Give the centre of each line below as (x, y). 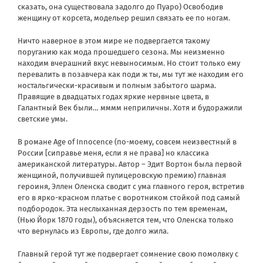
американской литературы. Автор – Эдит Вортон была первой (130, 164)
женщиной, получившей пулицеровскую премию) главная (122, 175)
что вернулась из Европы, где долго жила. (93, 231)
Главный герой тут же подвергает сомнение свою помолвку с (128, 254)
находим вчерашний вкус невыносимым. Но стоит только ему (129, 63)
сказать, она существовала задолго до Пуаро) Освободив (120, 6)
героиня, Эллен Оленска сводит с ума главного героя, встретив (131, 186)
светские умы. (43, 119)
